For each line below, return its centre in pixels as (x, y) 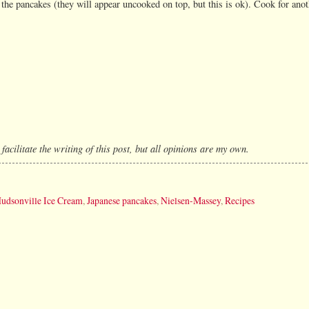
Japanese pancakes (122, 200)
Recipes (240, 200)
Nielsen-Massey (191, 200)
